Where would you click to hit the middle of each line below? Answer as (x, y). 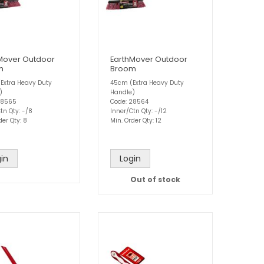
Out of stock (155, 179)
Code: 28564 (129, 101)
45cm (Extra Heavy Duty (147, 82)
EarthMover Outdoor (149, 59)
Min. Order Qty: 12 (136, 120)
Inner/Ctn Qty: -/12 (138, 111)
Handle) (123, 92)
